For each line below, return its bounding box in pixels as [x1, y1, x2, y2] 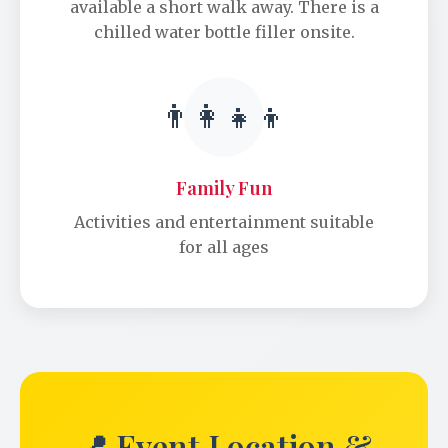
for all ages [179, 237, 269, 258]
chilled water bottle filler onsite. [93, 22, 355, 43]
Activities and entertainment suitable [74, 212, 374, 233]
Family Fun [175, 175, 273, 201]
